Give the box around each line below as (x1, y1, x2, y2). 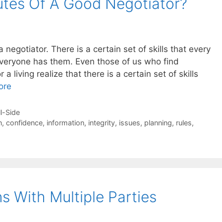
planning (144, 118, 172, 127)
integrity (88, 118, 115, 127)
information (46, 118, 84, 127)
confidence (5, 118, 43, 127)
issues (118, 118, 140, 127)
